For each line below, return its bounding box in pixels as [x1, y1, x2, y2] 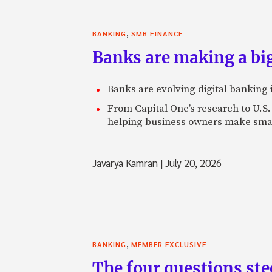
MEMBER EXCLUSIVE [131, 239, 206, 249]
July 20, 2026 [163, 155, 222, 169]
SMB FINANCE [131, 28, 183, 38]
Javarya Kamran [92, 155, 160, 169]
